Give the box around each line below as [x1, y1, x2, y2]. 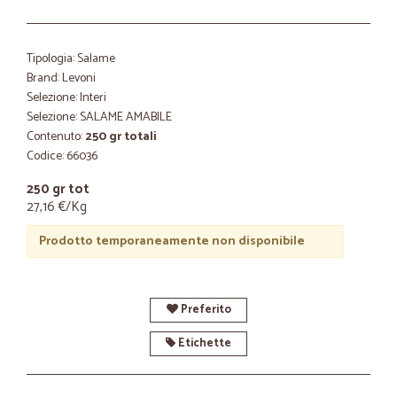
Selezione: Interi [27, 88, 106, 108]
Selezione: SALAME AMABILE [27, 107, 172, 128]
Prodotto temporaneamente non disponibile [38, 230, 305, 252]
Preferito [177, 300, 231, 319]
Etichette [175, 334, 231, 353]
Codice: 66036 [27, 146, 97, 167]
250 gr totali [85, 127, 157, 147]
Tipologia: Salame [27, 49, 115, 69]
